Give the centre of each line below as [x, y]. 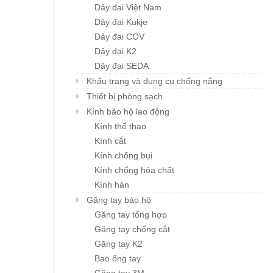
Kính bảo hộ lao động [128, 112]
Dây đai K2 [115, 51]
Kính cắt [110, 141]
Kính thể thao [120, 126]
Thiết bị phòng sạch [125, 97]
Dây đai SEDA [122, 66]
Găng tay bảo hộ [119, 200]
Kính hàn [112, 185]
